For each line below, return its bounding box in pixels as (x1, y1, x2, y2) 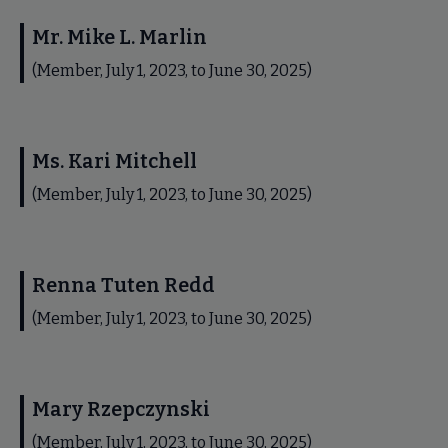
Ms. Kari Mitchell (32, 149, 197, 174)
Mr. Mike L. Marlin (32, 25, 207, 50)
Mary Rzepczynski (32, 397, 210, 422)
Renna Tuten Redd (32, 273, 215, 298)
